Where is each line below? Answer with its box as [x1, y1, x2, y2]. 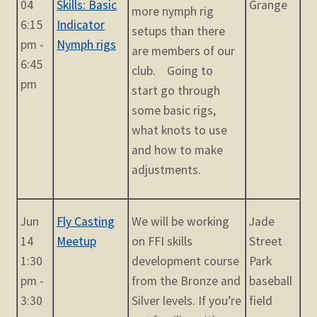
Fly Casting [57, 214, 115, 230]
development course [132, 253, 240, 270]
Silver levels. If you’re [132, 293, 242, 309]
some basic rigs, [132, 102, 217, 118]
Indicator [57, 17, 105, 33]
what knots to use [132, 122, 228, 138]
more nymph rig [132, 3, 214, 19]
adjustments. [132, 161, 207, 178]
